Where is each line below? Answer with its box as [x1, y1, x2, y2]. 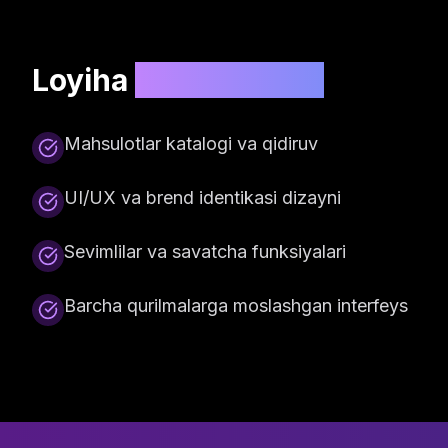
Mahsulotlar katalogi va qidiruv [64, 133, 318, 154]
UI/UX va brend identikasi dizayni [64, 187, 341, 208]
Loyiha [32, 62, 135, 98]
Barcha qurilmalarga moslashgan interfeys [64, 295, 408, 316]
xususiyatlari [135, 62, 324, 98]
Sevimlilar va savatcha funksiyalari [64, 241, 346, 262]
